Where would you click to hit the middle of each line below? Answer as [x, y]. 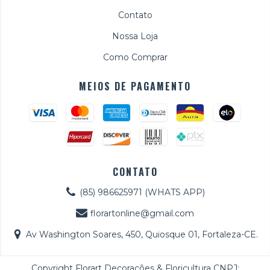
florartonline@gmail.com [142, 213]
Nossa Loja [135, 36]
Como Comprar [135, 57]
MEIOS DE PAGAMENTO [135, 86]
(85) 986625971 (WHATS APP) [142, 192]
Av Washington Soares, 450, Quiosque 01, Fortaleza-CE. [142, 234]
